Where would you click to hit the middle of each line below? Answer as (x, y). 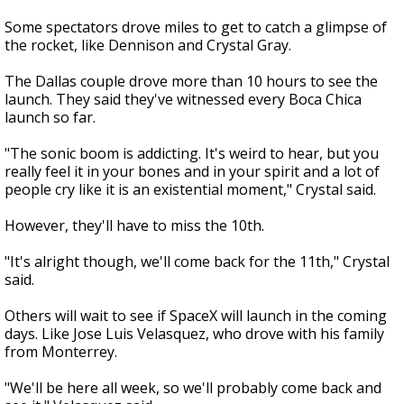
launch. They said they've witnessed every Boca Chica (183, 100)
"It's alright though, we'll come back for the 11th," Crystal (197, 262)
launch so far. (50, 118)
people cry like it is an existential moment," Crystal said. (190, 190)
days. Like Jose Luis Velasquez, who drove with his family (194, 334)
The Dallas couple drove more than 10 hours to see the (191, 82)
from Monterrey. (61, 352)
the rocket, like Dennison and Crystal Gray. (148, 46)
